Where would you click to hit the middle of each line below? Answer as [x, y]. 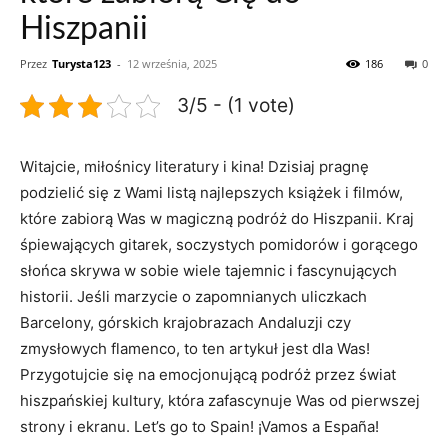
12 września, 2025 [172, 63]
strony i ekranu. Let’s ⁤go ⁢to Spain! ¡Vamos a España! [199, 426]
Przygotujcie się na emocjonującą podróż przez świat [208, 374]
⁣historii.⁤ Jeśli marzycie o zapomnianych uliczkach [193, 296]
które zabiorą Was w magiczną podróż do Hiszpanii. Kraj [217, 218]
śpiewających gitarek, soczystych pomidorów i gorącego [219, 244]
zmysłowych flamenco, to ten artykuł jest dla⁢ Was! [195, 348]
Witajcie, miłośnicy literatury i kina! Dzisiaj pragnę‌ [194, 166]
